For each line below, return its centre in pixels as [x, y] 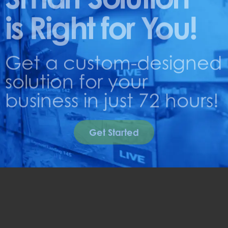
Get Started [114, 132]
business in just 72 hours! [112, 100]
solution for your [76, 81]
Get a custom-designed [113, 63]
